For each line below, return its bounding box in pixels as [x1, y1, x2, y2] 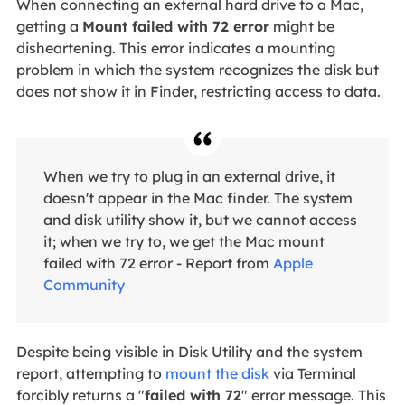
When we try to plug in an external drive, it [42, 166, 335, 185]
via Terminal [268, 363, 356, 382]
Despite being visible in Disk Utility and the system [15, 342, 363, 361]
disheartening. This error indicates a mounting [15, 38, 335, 57]
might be [268, 16, 334, 35]
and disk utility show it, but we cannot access [42, 210, 357, 229]
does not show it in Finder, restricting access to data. [15, 81, 381, 100]
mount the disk [165, 363, 269, 382]
